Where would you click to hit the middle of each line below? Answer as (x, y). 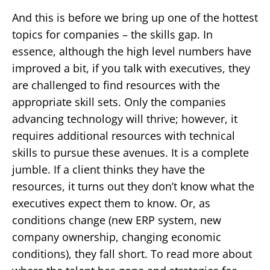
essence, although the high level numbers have (132, 51)
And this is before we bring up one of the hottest (135, 17)
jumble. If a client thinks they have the (108, 169)
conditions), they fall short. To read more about (132, 253)
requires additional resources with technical (124, 135)
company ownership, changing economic (117, 237)
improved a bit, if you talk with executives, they (131, 68)
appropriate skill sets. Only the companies (119, 102)
